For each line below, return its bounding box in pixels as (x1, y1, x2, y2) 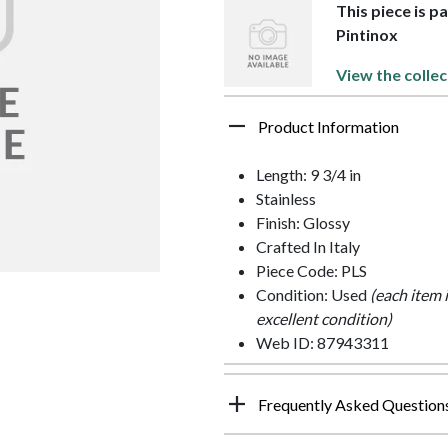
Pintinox (336, 25, 399, 45)
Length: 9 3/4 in (256, 165, 361, 185)
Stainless (256, 189, 316, 209)
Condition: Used (256, 285, 370, 305)
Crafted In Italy (256, 237, 360, 257)
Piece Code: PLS (256, 261, 367, 281)
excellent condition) (256, 309, 392, 329)
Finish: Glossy (256, 213, 350, 233)
